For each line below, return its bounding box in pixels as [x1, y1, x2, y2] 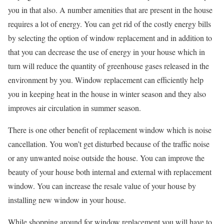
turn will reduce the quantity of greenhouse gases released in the [8, 60, 209, 71]
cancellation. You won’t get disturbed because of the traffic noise [8, 138, 209, 149]
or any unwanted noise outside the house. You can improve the [8, 152, 204, 163]
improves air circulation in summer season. [8, 102, 141, 113]
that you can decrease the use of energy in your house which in [8, 46, 205, 57]
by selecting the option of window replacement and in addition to [8, 32, 212, 43]
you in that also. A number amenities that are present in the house [8, 4, 212, 15]
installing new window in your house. [8, 194, 126, 205]
